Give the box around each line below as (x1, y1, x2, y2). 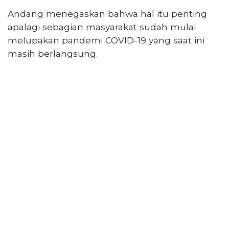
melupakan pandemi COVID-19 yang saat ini (8, 34, 204, 45)
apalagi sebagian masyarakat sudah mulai (8, 21, 196, 32)
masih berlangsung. (8, 48, 98, 59)
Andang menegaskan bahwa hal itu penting (8, 8, 207, 19)
